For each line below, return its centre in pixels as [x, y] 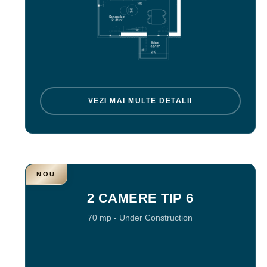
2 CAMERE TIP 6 [140, 198]
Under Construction [156, 218]
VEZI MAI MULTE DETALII [140, 101]
